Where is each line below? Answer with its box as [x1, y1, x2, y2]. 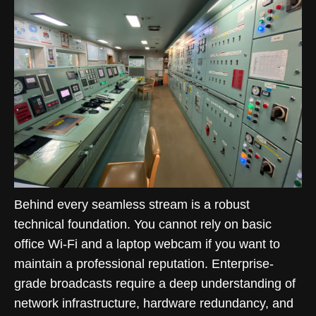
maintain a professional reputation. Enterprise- [14, 256, 274, 271]
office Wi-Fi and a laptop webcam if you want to [14, 236, 280, 251]
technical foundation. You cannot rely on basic [14, 217, 272, 231]
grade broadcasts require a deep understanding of [14, 276, 296, 291]
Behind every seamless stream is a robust [14, 197, 250, 212]
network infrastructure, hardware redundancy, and [14, 296, 293, 310]
